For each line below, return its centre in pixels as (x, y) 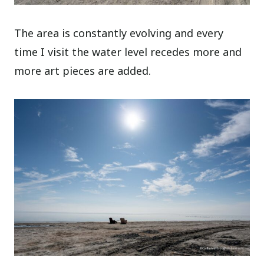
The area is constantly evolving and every (119, 33)
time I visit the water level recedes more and (128, 52)
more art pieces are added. (83, 70)
